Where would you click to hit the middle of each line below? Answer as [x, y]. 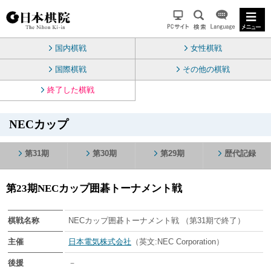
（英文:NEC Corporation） [178, 241]
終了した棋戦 [70, 90]
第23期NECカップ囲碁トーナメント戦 [94, 188]
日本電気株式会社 [100, 241]
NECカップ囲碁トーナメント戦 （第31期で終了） [157, 220]
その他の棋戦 [206, 69]
